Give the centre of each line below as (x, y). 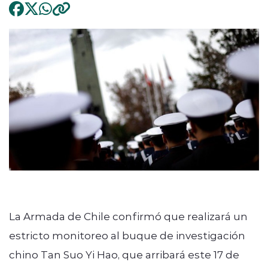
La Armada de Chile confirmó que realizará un (128, 216)
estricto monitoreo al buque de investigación (127, 235)
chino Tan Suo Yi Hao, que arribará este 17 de (124, 254)
